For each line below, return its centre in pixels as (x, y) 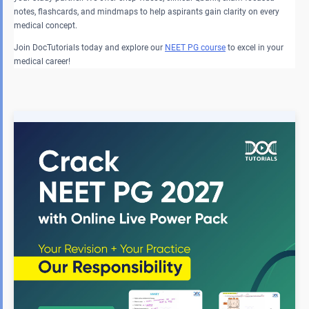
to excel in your (255, 47)
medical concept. (46, 25)
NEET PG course (195, 47)
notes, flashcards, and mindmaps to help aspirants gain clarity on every (147, 11)
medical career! (42, 61)
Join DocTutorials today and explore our (89, 47)
